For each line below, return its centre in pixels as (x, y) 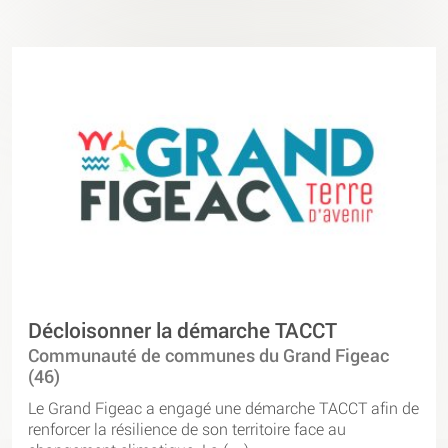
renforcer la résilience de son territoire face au (187, 428)
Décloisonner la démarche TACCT (182, 329)
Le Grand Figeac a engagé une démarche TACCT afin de (223, 407)
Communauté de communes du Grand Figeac (208, 355)
